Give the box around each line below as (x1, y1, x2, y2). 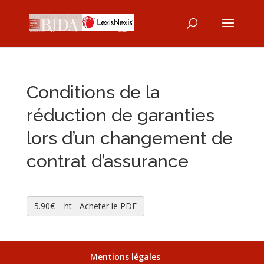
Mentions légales (90, 251, 161, 262)
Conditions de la (26, 82, 160, 103)
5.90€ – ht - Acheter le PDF (34, 200, 137, 212)
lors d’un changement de (26, 128, 233, 148)
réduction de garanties (26, 105, 214, 126)
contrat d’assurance (26, 151, 189, 171)
